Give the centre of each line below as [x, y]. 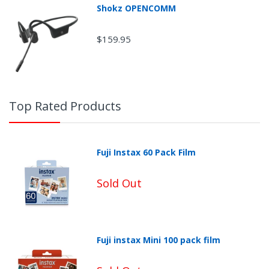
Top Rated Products [65, 106]
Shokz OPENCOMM [136, 8]
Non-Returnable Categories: [83, 262]
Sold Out [119, 183]
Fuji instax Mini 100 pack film [158, 240]
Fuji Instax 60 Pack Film [146, 152]
